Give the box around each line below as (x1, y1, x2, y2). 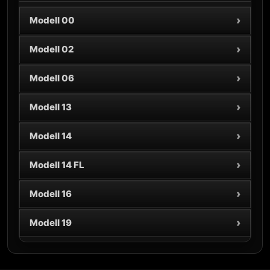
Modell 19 (30, 217, 72, 228)
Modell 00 (30, 14, 75, 26)
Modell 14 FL (30, 159, 84, 171)
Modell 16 (30, 188, 72, 199)
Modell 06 (30, 72, 74, 84)
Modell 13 (30, 101, 72, 113)
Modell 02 (30, 43, 74, 55)
